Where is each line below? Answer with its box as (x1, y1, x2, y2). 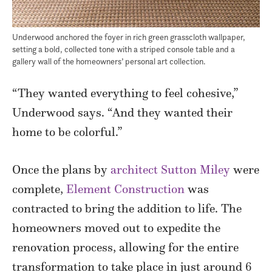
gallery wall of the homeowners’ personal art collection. (12, 55, 206, 66)
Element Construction (66, 181, 185, 196)
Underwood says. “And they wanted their (12, 104, 233, 120)
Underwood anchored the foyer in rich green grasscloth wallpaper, (12, 31, 245, 42)
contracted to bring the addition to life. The (12, 200, 242, 216)
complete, (12, 181, 66, 196)
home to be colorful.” (12, 124, 123, 139)
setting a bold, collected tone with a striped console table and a (12, 43, 235, 54)
